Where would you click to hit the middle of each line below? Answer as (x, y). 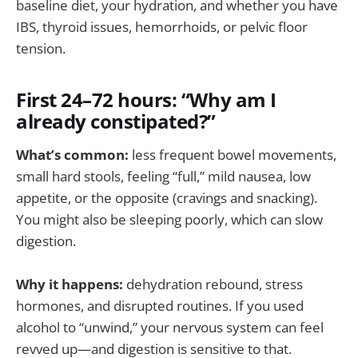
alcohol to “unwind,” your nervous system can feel (170, 327)
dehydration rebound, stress (213, 284)
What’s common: (72, 154)
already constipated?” (116, 122)
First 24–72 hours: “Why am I (146, 100)
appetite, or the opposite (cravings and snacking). (167, 197)
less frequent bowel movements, (233, 154)
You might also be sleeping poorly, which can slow (169, 219)
